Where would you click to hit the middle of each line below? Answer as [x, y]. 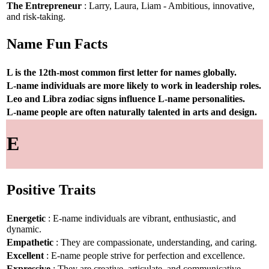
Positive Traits [51, 190]
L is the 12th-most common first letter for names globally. [122, 72]
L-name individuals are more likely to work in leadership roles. [134, 85]
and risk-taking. [36, 16]
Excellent [25, 255]
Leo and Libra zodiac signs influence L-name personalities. [126, 98]
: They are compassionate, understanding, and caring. [155, 242]
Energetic [26, 218]
